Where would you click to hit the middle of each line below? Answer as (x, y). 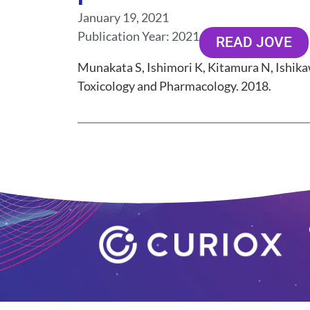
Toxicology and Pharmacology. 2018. (174, 86)
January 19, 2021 (123, 17)
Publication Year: (124, 36)
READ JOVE (254, 42)
